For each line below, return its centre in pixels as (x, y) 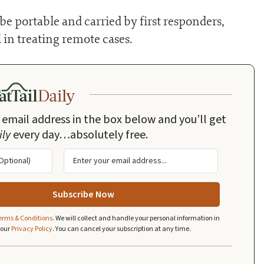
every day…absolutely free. (79, 135)
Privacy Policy (32, 229)
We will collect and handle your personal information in (138, 218)
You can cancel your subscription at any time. (123, 229)
